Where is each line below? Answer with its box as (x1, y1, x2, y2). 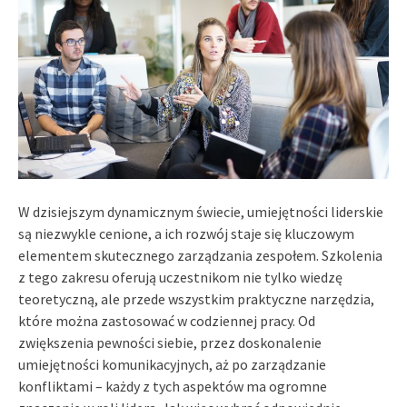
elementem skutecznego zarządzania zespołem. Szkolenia (18, 245, 382, 264)
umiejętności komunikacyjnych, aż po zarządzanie (18, 354, 326, 373)
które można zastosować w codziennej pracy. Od (18, 311, 315, 330)
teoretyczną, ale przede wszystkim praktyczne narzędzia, (18, 289, 374, 308)
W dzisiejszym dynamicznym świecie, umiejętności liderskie (18, 202, 383, 221)
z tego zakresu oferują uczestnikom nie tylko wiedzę (18, 267, 342, 286)
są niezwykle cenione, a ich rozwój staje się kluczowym (18, 223, 354, 243)
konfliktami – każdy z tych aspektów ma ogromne (18, 376, 327, 395)
